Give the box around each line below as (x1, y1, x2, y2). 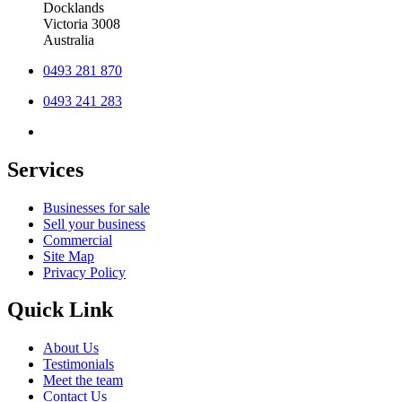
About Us (43, 340, 99, 356)
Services (7, 157, 83, 181)
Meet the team (43, 372, 123, 389)
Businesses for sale (43, 199, 150, 215)
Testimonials (43, 356, 114, 372)
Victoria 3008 (43, 15, 120, 31)
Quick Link (7, 298, 113, 322)
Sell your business (43, 215, 145, 232)
